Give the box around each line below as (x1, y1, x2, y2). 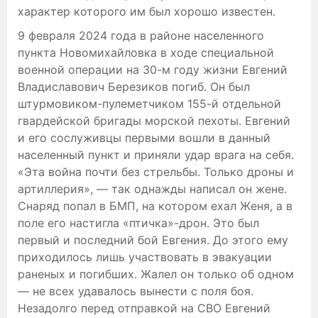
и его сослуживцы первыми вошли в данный (18, 130, 270, 145)
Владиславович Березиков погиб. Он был (18, 79, 250, 94)
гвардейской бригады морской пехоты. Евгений (18, 113, 290, 128)
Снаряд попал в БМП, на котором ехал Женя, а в (18, 198, 292, 213)
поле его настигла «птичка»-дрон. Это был (18, 215, 259, 230)
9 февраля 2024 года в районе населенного (18, 28, 264, 43)
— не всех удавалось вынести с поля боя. (18, 283, 253, 298)
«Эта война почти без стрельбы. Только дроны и (18, 164, 294, 179)
